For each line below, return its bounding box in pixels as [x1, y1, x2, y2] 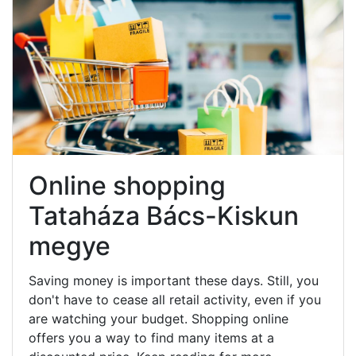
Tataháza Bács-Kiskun [29, 199, 299, 231]
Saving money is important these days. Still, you [29, 272, 319, 288]
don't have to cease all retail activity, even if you [29, 291, 321, 308]
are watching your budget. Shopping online [29, 310, 288, 327]
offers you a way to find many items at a [29, 329, 274, 346]
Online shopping [29, 169, 226, 201]
